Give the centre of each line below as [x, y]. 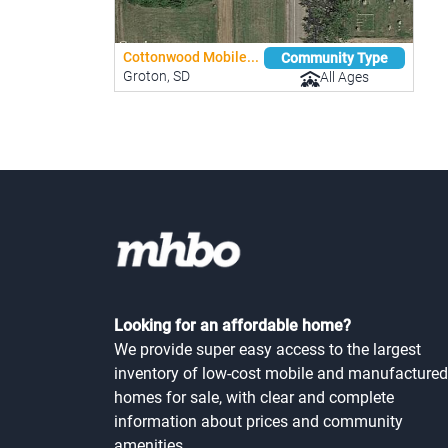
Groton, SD [156, 76]
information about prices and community [258, 422]
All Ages [344, 77]
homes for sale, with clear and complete [254, 398]
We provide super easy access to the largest [267, 350]
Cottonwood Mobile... [191, 57]
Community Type [334, 57]
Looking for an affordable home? [232, 326]
